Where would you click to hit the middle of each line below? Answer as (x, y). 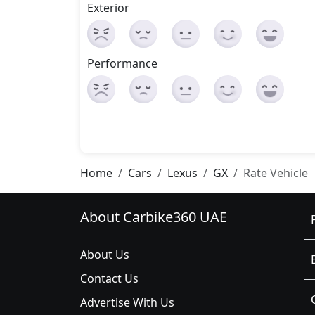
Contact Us (109, 278)
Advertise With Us (127, 302)
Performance (122, 63)
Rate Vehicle (276, 173)
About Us (105, 255)
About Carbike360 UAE (154, 217)
